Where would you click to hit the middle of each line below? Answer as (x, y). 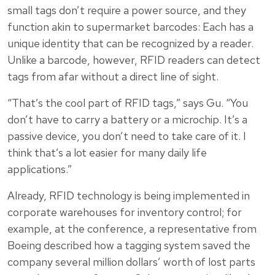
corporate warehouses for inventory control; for (125, 212)
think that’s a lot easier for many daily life (107, 152)
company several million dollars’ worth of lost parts (131, 261)
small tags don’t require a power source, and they (127, 10)
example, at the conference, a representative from (132, 228)
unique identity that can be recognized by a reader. (130, 43)
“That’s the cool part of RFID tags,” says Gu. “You (128, 103)
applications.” (40, 169)
